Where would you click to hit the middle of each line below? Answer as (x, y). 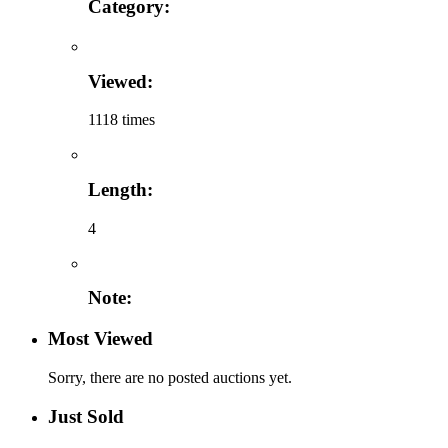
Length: (120, 189)
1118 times (121, 120)
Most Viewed (100, 339)
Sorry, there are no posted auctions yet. (170, 377)
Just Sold (86, 416)
